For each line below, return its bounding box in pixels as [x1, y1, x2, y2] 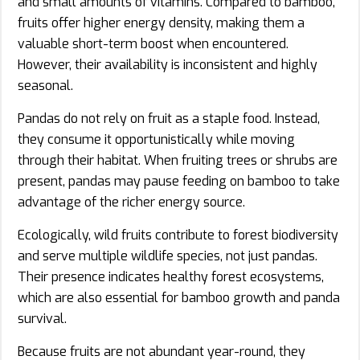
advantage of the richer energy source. [18, 193, 245, 211]
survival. [18, 309, 67, 327]
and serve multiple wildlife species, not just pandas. [18, 247, 317, 264]
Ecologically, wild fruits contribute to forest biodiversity [18, 226, 338, 243]
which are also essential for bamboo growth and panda [18, 288, 340, 306]
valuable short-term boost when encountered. [18, 35, 288, 52]
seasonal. [18, 76, 73, 94]
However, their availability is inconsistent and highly [18, 55, 317, 73]
